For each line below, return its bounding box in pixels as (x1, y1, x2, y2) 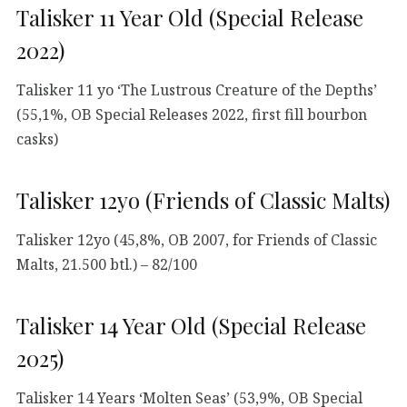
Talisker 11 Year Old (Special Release (16, 3, 363, 33)
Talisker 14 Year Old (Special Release (16, 311, 366, 341)
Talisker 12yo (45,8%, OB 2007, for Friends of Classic (16, 229, 377, 250)
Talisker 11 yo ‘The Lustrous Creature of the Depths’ (16, 79, 377, 100)
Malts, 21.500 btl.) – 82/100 (16, 253, 197, 274)
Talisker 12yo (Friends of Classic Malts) (16, 185, 390, 215)
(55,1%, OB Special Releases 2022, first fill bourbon (16, 104, 367, 124)
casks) (16, 128, 58, 149)
